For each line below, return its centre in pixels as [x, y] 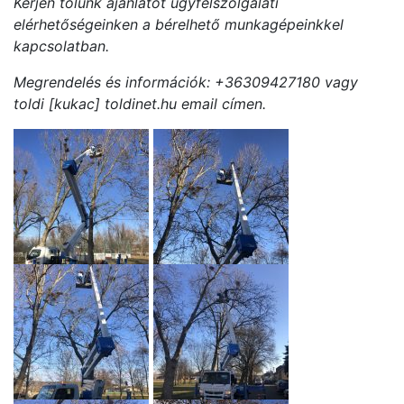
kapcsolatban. [61, 46]
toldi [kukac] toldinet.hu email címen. [140, 103]
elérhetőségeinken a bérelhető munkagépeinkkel [179, 24]
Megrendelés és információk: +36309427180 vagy [186, 82]
